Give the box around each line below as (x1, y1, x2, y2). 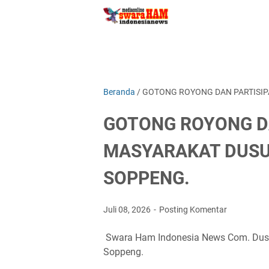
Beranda (103, 87, 135, 97)
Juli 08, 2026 (103, 205, 153, 214)
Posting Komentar (159, 205, 227, 214)
